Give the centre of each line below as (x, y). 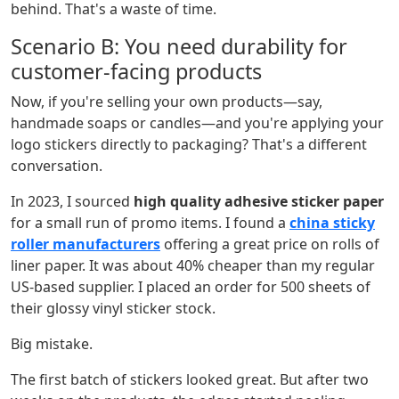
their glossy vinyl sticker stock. (113, 309)
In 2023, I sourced (72, 202)
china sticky (332, 223)
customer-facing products (136, 72)
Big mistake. (52, 344)
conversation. (57, 166)
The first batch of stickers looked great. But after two (190, 380)
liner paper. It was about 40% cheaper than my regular (193, 266)
